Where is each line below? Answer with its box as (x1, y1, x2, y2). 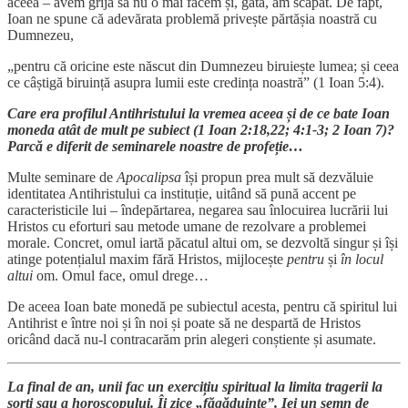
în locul (341, 251, 383, 268)
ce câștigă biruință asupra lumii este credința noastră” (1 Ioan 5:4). (7, 75, 384, 91)
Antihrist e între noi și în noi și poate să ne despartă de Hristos (7, 315, 361, 331)
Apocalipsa (117, 169, 181, 186)
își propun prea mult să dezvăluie (181, 169, 373, 186)
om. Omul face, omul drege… (33, 268, 209, 284)
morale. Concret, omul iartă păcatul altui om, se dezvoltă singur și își (7, 235, 398, 251)
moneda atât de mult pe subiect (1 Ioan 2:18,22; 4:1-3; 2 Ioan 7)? (7, 122, 394, 138)
